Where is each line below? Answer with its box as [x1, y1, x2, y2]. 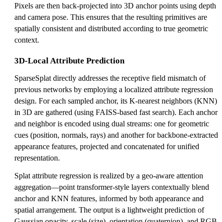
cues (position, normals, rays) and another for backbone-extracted [14, 131, 218, 140]
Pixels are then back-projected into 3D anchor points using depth [14, 1, 216, 10]
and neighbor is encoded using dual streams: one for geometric [14, 119, 209, 128]
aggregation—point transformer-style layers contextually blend [14, 183, 209, 192]
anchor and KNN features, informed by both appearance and [14, 194, 204, 203]
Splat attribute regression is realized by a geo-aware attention [14, 171, 203, 180]
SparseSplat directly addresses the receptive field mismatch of [14, 74, 206, 83]
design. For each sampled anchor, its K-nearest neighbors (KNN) [14, 97, 217, 106]
